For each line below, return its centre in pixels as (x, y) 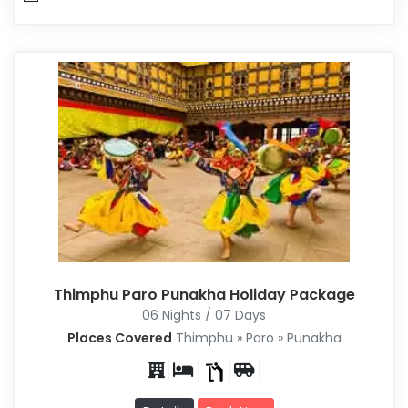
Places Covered (119, 337)
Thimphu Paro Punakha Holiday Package (204, 294)
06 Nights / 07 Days (204, 315)
